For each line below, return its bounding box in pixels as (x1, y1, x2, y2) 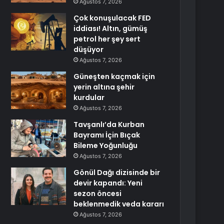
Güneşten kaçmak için (73, 71, 155, 81)
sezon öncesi (73, 188, 122, 198)
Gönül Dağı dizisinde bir (73, 167, 160, 177)
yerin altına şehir (73, 82, 135, 92)
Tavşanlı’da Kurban (73, 119, 145, 129)
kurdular (73, 92, 105, 102)
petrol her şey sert (73, 34, 141, 44)
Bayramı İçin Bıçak (73, 130, 140, 140)
